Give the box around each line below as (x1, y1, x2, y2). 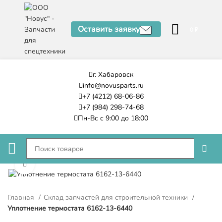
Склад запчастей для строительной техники (44, 192, 190, 202)
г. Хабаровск (93, 70, 133, 79)
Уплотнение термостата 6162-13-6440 (7, 203, 132, 213)
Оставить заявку (77, 24, 140, 35)
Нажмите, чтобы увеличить (35, 160, 117, 169)
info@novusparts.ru (82, 81, 144, 90)
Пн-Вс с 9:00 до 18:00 (78, 113, 148, 123)
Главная (7, 192, 36, 202)
